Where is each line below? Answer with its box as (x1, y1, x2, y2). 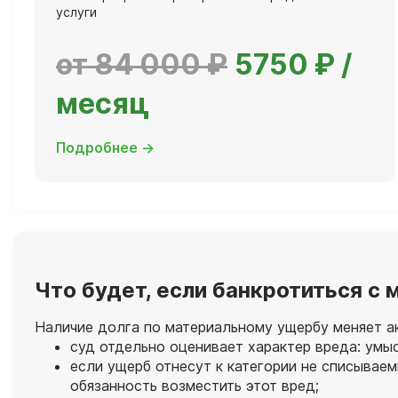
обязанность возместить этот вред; (70, 377, 319, 395)
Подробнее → (56, 139, 155, 157)
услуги (56, 4, 97, 20)
